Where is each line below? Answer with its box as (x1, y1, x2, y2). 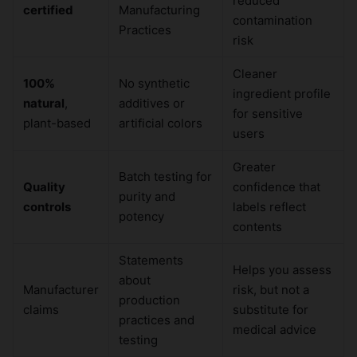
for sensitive (233, 106, 303, 122)
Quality (23, 179, 65, 195)
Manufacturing (119, 2, 200, 18)
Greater (233, 159, 276, 175)
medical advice (233, 322, 316, 338)
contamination (233, 13, 312, 29)
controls (23, 199, 71, 215)
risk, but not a (233, 282, 309, 298)
